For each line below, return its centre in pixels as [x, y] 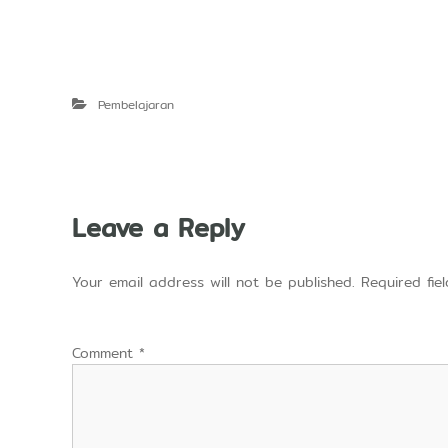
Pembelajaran [136, 104]
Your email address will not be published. [213, 282]
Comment [105, 353]
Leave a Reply [158, 228]
